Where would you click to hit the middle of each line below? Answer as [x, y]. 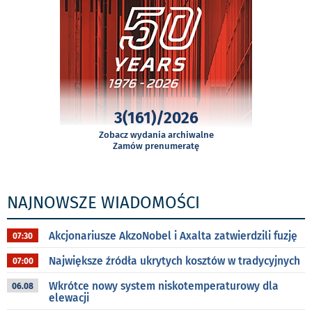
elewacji [69, 298]
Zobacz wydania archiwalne [156, 135]
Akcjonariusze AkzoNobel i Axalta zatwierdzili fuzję [173, 236]
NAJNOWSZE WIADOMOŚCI [103, 203]
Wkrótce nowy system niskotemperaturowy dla [164, 286]
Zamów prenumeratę [156, 146]
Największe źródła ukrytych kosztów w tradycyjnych [174, 261]
